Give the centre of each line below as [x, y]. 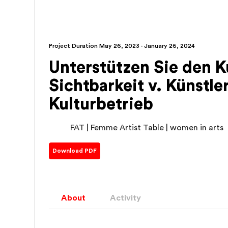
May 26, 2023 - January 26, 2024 [147, 46]
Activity [125, 198]
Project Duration [73, 46]
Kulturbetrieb [101, 104]
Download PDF [75, 151]
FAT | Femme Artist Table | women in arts [147, 128]
